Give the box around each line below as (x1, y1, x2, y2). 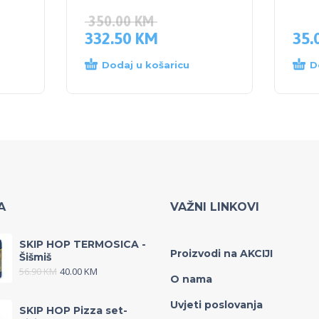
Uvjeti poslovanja (170, 298, 263, 312)
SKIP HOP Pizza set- (19, 304, 127, 318)
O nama (170, 273, 212, 286)
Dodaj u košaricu (102, 59, 189, 71)
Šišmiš (19, 251, 51, 264)
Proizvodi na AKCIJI (170, 247, 273, 261)
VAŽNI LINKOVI (170, 200, 259, 214)
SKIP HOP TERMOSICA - (19, 238, 146, 251)
